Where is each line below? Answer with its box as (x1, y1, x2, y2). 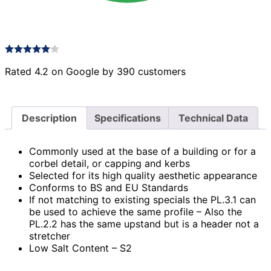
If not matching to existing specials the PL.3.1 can (29, 193, 256, 206)
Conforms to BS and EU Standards (29, 181, 188, 194)
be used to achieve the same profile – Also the (29, 205, 242, 218)
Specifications (94, 112, 161, 125)
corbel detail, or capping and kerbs (29, 157, 190, 169)
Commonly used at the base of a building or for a (29, 145, 256, 157)
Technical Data (178, 112, 248, 125)
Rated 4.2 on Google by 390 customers (5, 65, 186, 78)
